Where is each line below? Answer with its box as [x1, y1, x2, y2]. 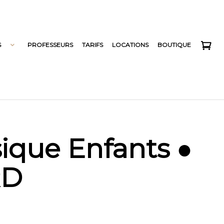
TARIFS [81, 40, 103, 48]
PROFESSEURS [27, 40, 73, 48]
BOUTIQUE [157, 40, 191, 48]
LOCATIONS [111, 40, 148, 48]
